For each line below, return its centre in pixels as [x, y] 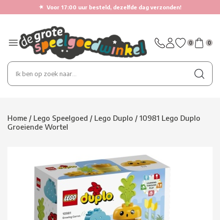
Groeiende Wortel [38, 127]
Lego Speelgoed [61, 118]
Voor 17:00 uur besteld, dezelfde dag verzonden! [114, 7]
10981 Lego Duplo [170, 118]
